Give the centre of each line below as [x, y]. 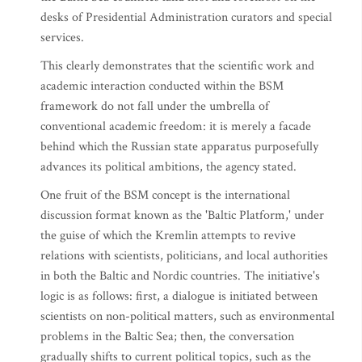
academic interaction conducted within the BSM [162, 86]
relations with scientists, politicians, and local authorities [184, 256]
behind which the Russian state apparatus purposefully [179, 147]
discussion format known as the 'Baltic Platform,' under [182, 215]
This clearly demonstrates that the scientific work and [177, 66]
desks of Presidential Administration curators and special [186, 17]
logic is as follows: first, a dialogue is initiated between [179, 296]
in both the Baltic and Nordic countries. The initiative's [180, 276]
